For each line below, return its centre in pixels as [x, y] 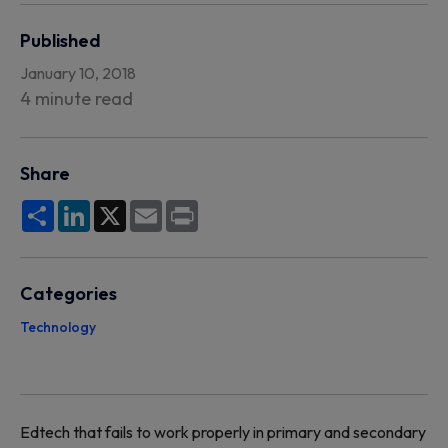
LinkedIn [119, 208]
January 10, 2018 [78, 73]
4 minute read [76, 98]
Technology [58, 327]
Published [60, 40]
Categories [68, 293]
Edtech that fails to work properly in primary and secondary [223, 432]
